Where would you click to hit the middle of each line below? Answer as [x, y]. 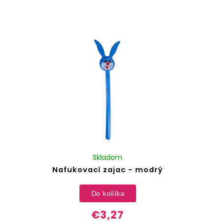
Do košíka [108, 193]
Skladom [108, 158]
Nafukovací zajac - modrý [108, 170]
